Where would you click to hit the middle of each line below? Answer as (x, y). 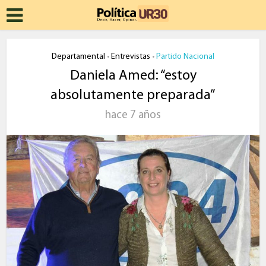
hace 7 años (133, 115)
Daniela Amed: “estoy (133, 76)
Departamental (78, 57)
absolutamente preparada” (133, 96)
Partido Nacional (185, 57)
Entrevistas (131, 57)
